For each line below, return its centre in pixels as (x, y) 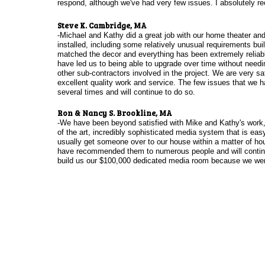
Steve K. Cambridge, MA (102, 25)
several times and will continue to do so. (127, 92)
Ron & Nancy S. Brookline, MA (114, 113)
